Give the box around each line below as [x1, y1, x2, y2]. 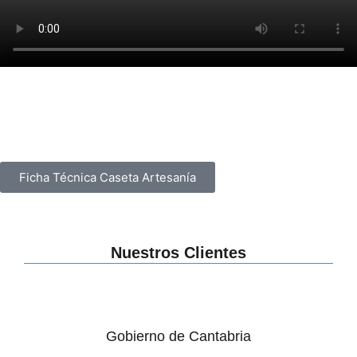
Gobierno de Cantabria [106, 328, 251, 345]
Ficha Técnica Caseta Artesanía [19, 170, 196, 186]
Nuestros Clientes [111, 244, 246, 262]
